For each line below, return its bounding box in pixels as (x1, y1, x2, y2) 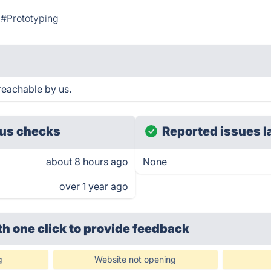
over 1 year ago (59, 180, 128, 192)
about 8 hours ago (46, 155, 128, 168)
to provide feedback (69, 221, 190, 236)
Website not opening (94, 254, 177, 264)
